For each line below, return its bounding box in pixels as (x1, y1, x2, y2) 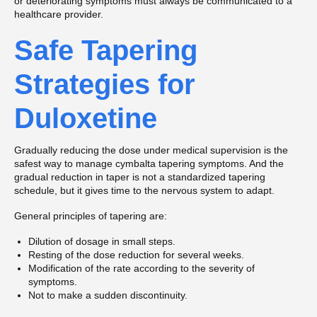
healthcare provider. (14, 8, 103, 21)
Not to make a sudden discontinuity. (28, 289, 188, 301)
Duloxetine (14, 102, 157, 134)
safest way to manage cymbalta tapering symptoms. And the (14, 158, 284, 170)
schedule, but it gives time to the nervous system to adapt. (14, 185, 275, 197)
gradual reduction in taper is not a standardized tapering (14, 171, 265, 183)
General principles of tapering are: (14, 209, 167, 221)
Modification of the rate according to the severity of (28, 262, 255, 274)
